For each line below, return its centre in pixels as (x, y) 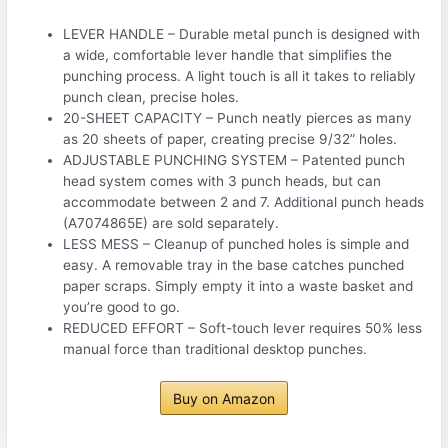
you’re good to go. (122, 307)
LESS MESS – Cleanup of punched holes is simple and (236, 244)
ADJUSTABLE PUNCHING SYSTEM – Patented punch (234, 160)
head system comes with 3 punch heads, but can (222, 181)
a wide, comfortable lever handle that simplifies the (228, 55)
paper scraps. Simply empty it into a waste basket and (238, 286)
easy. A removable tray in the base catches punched (234, 265)
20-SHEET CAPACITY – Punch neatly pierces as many (238, 118)
